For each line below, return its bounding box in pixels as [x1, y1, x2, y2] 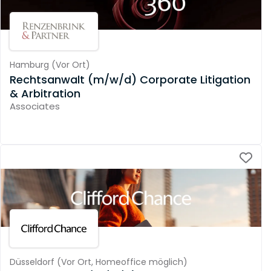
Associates [10, 99, 60, 113]
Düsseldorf [10, 256, 54, 269]
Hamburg [10, 59, 49, 71]
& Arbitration [10, 85, 80, 101]
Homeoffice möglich [95, 256, 183, 269]
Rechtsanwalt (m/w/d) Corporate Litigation [10, 71, 250, 87]
